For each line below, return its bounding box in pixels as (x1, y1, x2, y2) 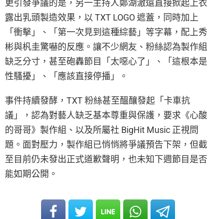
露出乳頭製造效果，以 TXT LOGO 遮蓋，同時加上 (5, 12, 198, 22)
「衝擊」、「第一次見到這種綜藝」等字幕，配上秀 (5, 26, 207, 37)
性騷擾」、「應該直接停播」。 (5, 70, 128, 81)
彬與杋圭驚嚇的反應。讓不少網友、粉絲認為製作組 (5, 41, 207, 52)
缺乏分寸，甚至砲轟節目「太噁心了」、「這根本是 (5, 56, 207, 66)
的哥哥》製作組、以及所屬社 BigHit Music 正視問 (5, 124, 198, 135)
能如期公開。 (5, 168, 58, 179)
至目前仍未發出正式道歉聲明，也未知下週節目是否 (5, 153, 207, 164)
